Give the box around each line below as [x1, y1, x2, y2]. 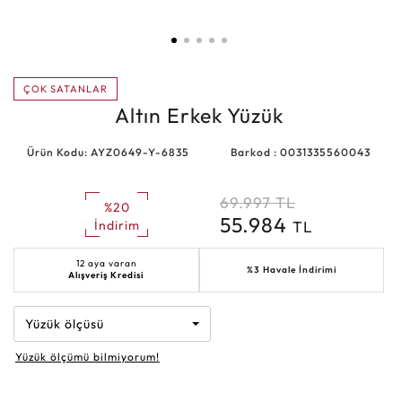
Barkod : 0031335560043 [230, 144, 371, 159]
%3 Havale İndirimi [246, 263, 336, 275]
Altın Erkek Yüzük [114, 101, 284, 128]
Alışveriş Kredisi [68, 268, 144, 281]
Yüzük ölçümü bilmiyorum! [15, 349, 160, 363]
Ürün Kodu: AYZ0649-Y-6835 [27, 144, 190, 159]
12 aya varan [75, 257, 136, 269]
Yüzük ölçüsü [25, 315, 104, 332]
